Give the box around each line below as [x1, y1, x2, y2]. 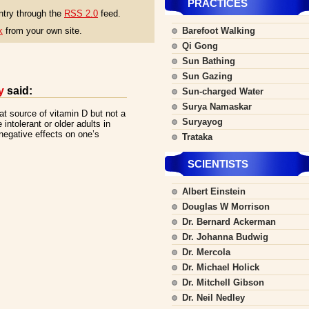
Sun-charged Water [182, 86, 263, 97]
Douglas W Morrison [182, 201, 270, 212]
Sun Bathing [182, 56, 235, 66]
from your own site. [3, 26, 82, 36]
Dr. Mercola [182, 247, 230, 257]
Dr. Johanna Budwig [182, 232, 268, 242]
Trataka [182, 132, 212, 142]
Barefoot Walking [182, 26, 255, 36]
